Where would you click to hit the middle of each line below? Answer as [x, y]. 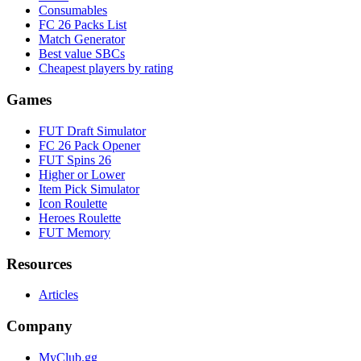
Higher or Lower [82, 174]
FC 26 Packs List [83, 25]
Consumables [73, 10]
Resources [39, 263]
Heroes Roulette [80, 218]
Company [39, 326]
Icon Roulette [73, 203]
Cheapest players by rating [106, 68]
